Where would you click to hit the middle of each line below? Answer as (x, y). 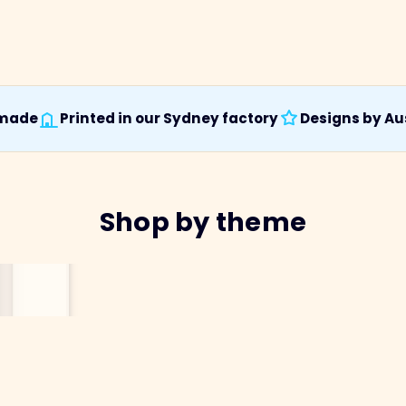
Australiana (30, 377)
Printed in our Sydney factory (169, 119)
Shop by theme (203, 222)
